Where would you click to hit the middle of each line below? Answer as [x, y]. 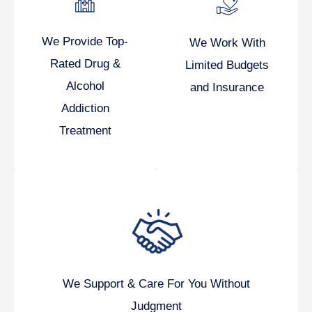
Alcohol [85, 86]
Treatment [85, 131]
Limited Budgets [227, 65]
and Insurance [227, 88]
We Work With [227, 43]
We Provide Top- [85, 42]
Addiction [85, 109]
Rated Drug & [85, 64]
